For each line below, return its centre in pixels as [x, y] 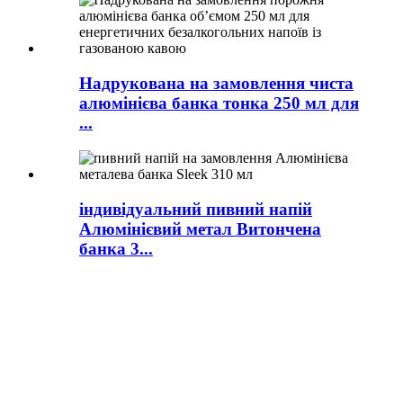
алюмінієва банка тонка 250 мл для [219, 103]
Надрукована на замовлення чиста [216, 84]
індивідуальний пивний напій [196, 209]
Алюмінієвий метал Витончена [200, 228]
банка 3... [116, 248]
